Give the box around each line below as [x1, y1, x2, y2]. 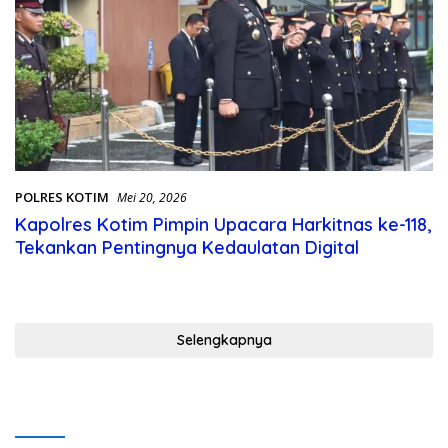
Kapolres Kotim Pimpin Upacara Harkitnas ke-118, [15, 213, 432, 237]
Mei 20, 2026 [117, 189, 187, 207]
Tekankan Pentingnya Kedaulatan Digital [15, 236, 359, 260]
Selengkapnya [176, 331, 272, 350]
